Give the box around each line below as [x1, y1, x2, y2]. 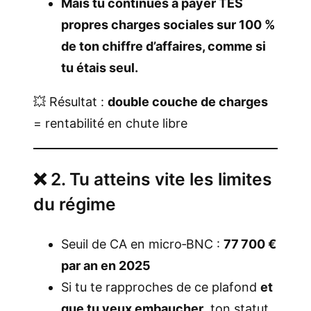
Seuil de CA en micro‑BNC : [61, 237, 224, 252]
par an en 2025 [61, 258, 151, 274]
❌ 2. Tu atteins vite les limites [33, 169, 272, 190]
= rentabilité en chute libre [33, 116, 187, 131]
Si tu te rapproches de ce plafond [61, 280, 260, 295]
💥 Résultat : [33, 94, 108, 110]
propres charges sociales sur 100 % [61, 17, 275, 33]
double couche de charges [108, 94, 268, 110]
